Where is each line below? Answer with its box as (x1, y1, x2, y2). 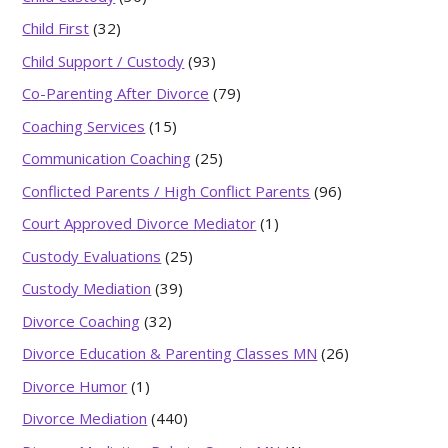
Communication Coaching (22, 148, 192, 168)
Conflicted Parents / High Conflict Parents (22, 180, 311, 201)
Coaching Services (22, 115, 146, 136)
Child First (22, 18, 90, 38)
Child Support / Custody (22, 50, 185, 71)
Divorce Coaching (22, 310, 141, 331)
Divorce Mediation (22, 408, 148, 428)
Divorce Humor (22, 375, 128, 396)
